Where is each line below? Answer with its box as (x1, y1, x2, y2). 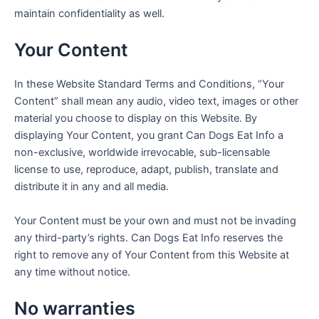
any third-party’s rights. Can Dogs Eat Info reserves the (14, 231, 283, 244)
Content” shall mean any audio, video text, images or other (14, 95, 298, 108)
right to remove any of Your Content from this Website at (14, 248, 289, 261)
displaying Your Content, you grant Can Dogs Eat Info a (14, 129, 283, 142)
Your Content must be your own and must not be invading (14, 214, 296, 227)
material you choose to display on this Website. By (14, 112, 257, 125)
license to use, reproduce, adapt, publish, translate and (14, 163, 278, 177)
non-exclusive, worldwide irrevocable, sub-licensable (14, 146, 270, 159)
